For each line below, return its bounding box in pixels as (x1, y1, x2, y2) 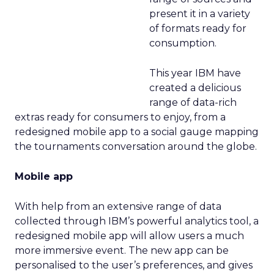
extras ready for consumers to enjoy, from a (15, 111, 226, 123)
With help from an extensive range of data (15, 200, 221, 212)
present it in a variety (149, 7, 250, 20)
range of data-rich (149, 96, 237, 108)
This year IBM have (149, 67, 241, 79)
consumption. (149, 37, 217, 49)
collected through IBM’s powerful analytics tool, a (15, 215, 259, 227)
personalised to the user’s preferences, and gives (15, 259, 253, 271)
